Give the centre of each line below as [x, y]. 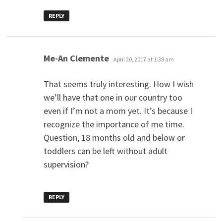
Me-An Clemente [76, 58]
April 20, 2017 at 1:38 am [143, 59]
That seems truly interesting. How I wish [118, 84]
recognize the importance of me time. [114, 124]
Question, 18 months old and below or [114, 137]
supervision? [66, 164]
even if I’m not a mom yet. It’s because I [118, 111]
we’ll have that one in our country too [113, 97]
